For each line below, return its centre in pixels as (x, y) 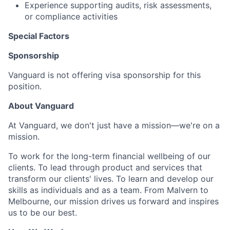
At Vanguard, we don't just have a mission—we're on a (114, 126)
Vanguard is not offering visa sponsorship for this (104, 75)
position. (25, 87)
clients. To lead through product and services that (105, 168)
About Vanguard (41, 106)
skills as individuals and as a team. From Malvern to (108, 190)
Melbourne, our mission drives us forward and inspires (113, 202)
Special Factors (39, 36)
